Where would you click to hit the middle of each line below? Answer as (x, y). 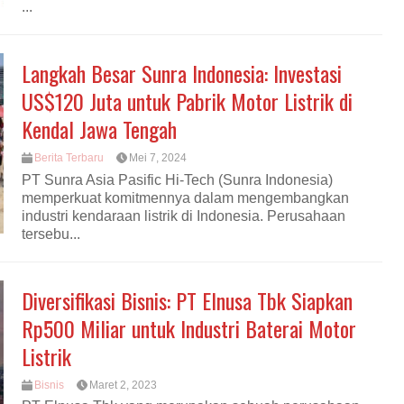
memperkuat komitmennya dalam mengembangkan (185, 197)
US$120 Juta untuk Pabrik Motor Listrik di (187, 101)
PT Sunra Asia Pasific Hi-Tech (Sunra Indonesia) (177, 179)
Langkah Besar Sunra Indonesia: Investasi (182, 73)
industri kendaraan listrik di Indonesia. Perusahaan (184, 216)
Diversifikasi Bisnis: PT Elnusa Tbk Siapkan (187, 300)
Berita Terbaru (69, 158)
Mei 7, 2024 (158, 158)
